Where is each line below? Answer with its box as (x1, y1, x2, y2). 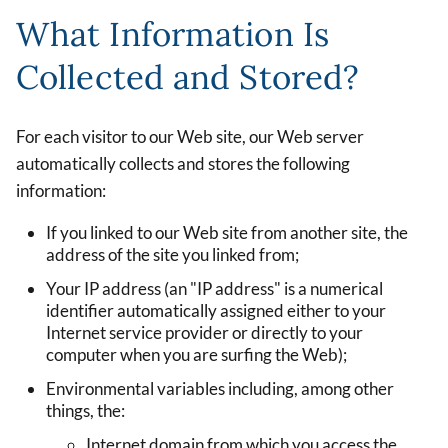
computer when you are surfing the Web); (46, 343, 347, 365)
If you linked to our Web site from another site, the (46, 221, 408, 243)
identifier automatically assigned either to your (46, 299, 386, 321)
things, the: (46, 399, 125, 421)
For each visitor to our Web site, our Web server (16, 126, 364, 148)
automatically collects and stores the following (16, 153, 350, 175)
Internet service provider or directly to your (46, 321, 363, 343)
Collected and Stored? (16, 56, 360, 99)
